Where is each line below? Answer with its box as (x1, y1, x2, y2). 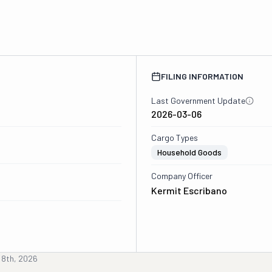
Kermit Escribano (151, 185, 227, 196)
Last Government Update (151, 95, 245, 106)
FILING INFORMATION (160, 71, 243, 81)
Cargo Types (151, 132, 198, 143)
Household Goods (157, 147, 222, 157)
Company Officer (151, 171, 212, 181)
